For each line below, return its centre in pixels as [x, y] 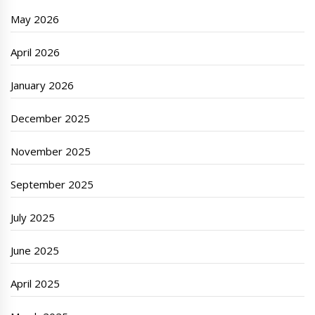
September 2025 [52, 185]
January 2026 [43, 85]
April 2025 [36, 284]
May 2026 [35, 19]
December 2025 [51, 118]
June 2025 [35, 251]
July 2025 [33, 218]
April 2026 [36, 52]
